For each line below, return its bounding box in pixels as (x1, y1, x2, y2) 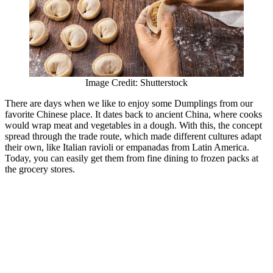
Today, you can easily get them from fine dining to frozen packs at (5, 152, 258, 163)
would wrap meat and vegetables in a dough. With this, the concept (5, 119, 262, 130)
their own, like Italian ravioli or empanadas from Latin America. (5, 141, 249, 152)
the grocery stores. (5, 163, 77, 174)
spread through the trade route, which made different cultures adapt (5, 130, 261, 141)
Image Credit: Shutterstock (85, 77, 188, 88)
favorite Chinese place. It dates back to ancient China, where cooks (5, 108, 262, 119)
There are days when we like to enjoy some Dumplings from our (5, 97, 253, 108)
